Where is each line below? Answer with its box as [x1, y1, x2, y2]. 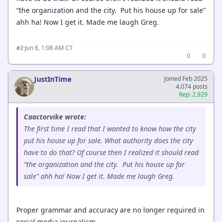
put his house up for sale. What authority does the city [24, 135, 193, 145]
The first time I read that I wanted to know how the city [24, 123, 196, 133]
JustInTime [34, 74, 71, 84]
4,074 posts [176, 82, 208, 91]
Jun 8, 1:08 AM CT [25, 43, 73, 52]
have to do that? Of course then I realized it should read [24, 147, 199, 157]
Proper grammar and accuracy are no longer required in [16, 205, 205, 215]
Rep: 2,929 [179, 90, 208, 99]
